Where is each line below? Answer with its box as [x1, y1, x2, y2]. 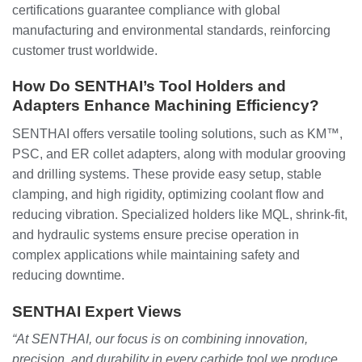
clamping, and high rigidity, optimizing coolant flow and [12, 187, 324, 201]
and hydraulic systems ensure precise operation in [12, 227, 299, 242]
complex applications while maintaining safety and [12, 247, 300, 262]
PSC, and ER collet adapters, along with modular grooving [12, 146, 346, 161]
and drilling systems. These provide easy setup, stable [12, 166, 322, 181]
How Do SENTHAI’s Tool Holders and [12, 78, 286, 95]
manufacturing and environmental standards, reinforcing [12, 23, 330, 37]
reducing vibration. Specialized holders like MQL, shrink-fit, [12, 207, 347, 221]
